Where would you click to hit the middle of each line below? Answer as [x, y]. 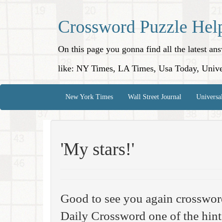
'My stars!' [97, 149]
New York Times [89, 97]
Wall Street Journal [155, 97]
